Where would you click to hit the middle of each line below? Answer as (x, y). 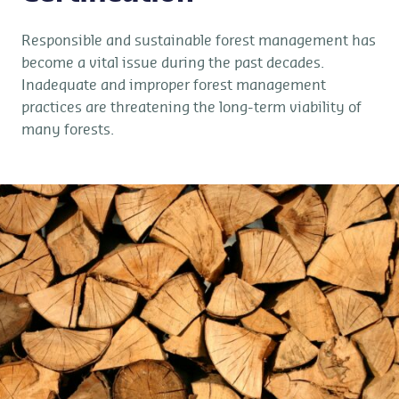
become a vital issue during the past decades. (173, 63)
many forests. (68, 130)
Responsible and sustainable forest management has (199, 41)
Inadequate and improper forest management (174, 85)
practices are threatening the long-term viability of (191, 108)
